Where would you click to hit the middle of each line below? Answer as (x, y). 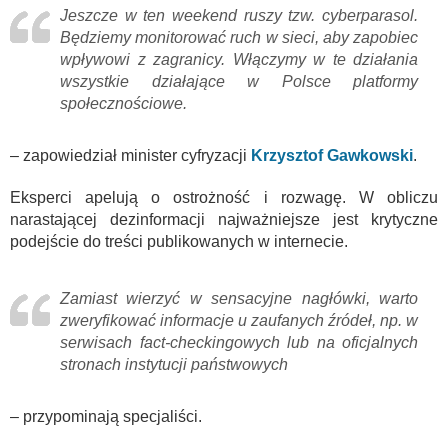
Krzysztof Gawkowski (332, 156)
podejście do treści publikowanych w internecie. (179, 242)
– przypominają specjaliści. (106, 417)
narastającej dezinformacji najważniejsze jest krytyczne (224, 220)
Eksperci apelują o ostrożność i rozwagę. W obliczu (224, 198)
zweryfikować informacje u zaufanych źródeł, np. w (239, 321)
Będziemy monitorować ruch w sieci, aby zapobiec (239, 38)
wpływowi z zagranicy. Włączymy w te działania (239, 60)
